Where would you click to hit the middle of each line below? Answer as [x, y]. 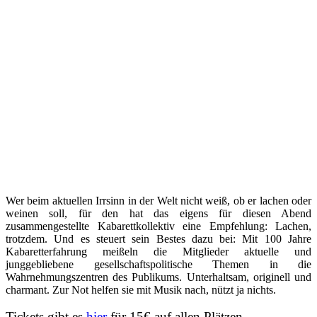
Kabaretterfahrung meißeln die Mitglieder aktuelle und [158, 252]
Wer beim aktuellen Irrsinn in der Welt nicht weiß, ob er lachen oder [158, 201]
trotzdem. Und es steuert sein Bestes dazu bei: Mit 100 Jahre [158, 239]
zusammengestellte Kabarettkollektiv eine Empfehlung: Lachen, [158, 226]
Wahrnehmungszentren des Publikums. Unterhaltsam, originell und [158, 277]
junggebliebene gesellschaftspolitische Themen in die [158, 265]
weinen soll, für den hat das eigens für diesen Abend [158, 214]
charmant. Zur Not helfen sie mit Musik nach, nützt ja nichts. [141, 290]
